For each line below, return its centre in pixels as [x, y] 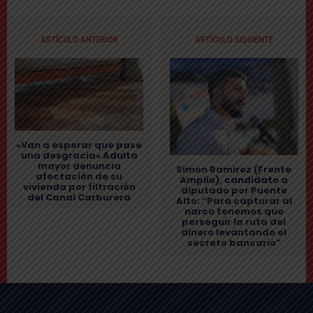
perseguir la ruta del [234, 221]
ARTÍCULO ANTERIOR [79, 40]
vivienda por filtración [79, 187]
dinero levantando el [234, 232]
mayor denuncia [79, 166]
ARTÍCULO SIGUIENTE [234, 40]
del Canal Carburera [79, 197]
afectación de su [79, 176]
